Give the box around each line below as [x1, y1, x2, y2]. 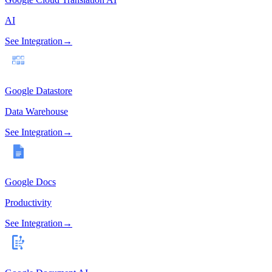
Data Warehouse [5, 106, 68, 117]
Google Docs [5, 177, 56, 188]
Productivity [5, 197, 52, 208]
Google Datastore [5, 86, 72, 97]
